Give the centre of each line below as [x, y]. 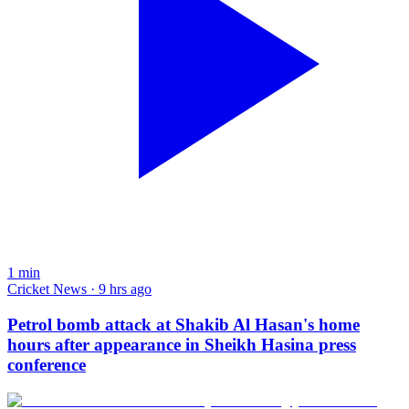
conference [47, 365]
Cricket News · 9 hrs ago [79, 289]
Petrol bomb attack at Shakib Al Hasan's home [184, 325]
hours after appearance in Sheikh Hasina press [182, 345]
